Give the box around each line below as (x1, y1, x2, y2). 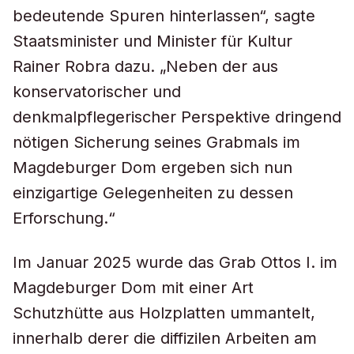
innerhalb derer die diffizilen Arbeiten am (13, 329, 317, 348)
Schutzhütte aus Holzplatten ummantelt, (13, 303, 315, 322)
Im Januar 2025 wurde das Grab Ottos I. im (13, 253, 337, 272)
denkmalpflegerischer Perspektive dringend (13, 107, 341, 126)
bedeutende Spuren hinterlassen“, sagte (13, 6, 315, 25)
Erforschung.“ (13, 209, 115, 228)
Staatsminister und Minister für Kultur (13, 32, 292, 51)
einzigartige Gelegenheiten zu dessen (13, 183, 293, 202)
